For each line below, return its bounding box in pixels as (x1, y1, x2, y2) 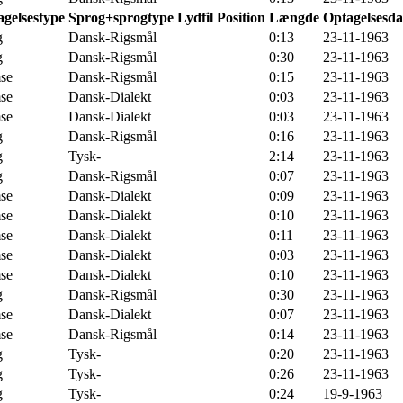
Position (217, 9, 265, 25)
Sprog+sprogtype (68, 9, 174, 25)
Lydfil (177, 9, 213, 25)
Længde (269, 9, 319, 25)
